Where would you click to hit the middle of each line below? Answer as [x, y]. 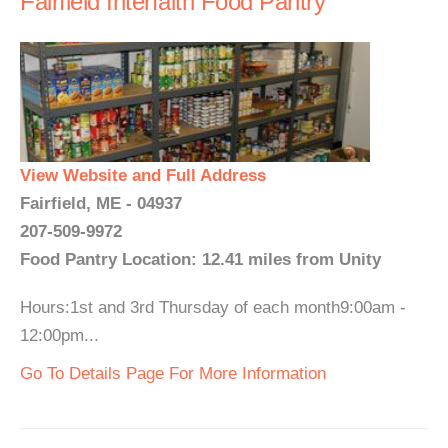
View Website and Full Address [143, 175]
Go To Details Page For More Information [173, 373]
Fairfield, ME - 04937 [101, 203]
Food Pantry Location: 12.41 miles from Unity [200, 259]
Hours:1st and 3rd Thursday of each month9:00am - [213, 307]
